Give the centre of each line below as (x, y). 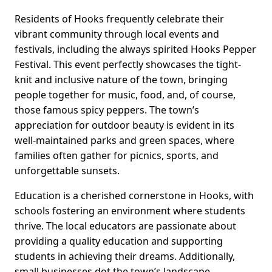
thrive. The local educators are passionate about (125, 226)
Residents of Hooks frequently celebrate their (119, 19)
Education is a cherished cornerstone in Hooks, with (134, 196)
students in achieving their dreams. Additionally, (125, 257)
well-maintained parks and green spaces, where (124, 141)
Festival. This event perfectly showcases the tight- (128, 65)
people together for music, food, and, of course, (125, 95)
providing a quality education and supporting (119, 241)
